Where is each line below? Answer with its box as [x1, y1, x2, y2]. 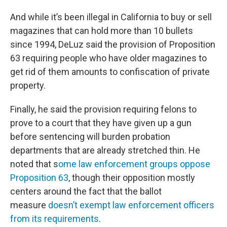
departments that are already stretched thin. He [10, 144, 200, 156]
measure [10, 199, 48, 210]
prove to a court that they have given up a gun [10, 117, 192, 128]
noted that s [10, 158, 58, 169]
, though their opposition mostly [68, 172, 195, 183]
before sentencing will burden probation [10, 131, 170, 142]
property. [10, 80, 46, 91]
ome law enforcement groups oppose [58, 158, 210, 169]
